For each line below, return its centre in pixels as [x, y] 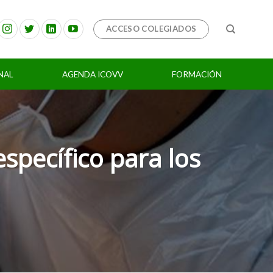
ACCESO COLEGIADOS [151, 28]
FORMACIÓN [197, 74]
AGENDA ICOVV [93, 74]
